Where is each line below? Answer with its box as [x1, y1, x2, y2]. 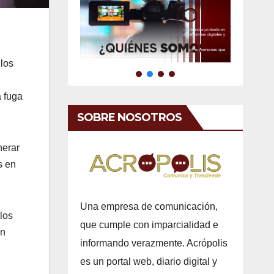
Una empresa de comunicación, [80, 201, 218, 212]
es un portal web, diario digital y [80, 256, 217, 267]
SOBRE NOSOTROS [76, 110, 182, 124]
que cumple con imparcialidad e [80, 219, 218, 230]
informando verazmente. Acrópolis [80, 237, 228, 248]
